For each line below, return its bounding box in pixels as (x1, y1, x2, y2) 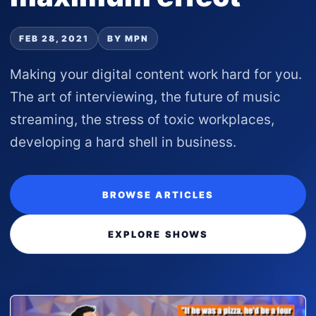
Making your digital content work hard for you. (10, 66, 302, 83)
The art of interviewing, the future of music (10, 89, 281, 105)
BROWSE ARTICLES (102, 189, 214, 200)
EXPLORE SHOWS (107, 229, 209, 240)
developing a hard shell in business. (10, 134, 236, 150)
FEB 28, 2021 (19, 33, 90, 44)
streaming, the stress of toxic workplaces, (10, 111, 274, 128)
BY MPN (107, 33, 149, 44)
